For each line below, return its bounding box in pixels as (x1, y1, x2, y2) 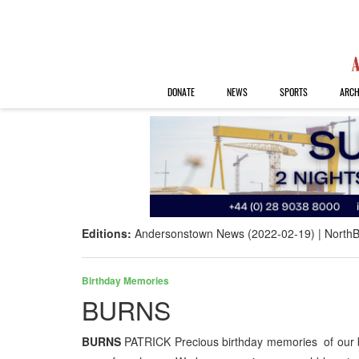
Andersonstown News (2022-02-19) (135, 225, 315, 242)
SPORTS (279, 85, 308, 99)
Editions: (82, 225, 135, 242)
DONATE (167, 85, 195, 99)
